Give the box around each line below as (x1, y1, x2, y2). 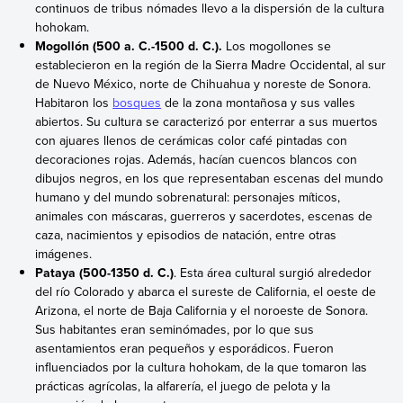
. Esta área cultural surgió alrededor (174, 263, 372, 282)
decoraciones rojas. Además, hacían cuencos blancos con (35, 149, 358, 168)
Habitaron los (35, 93, 113, 112)
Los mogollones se (226, 36, 332, 55)
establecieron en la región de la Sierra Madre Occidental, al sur (35, 55, 387, 74)
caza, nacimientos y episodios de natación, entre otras (35, 225, 337, 244)
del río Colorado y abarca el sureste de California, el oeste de (35, 282, 377, 300)
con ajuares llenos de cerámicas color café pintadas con (35, 130, 348, 149)
